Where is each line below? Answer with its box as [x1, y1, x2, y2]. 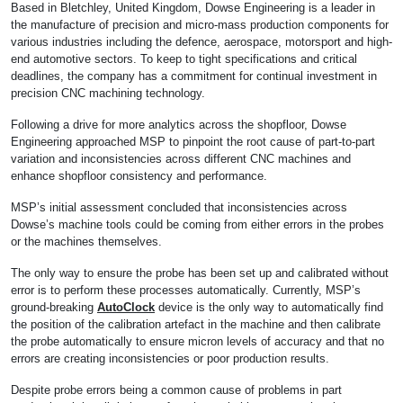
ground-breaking [11, 300, 97, 314]
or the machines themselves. [11, 235, 162, 248]
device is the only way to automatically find [155, 300, 383, 314]
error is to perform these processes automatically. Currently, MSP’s [11, 283, 361, 297]
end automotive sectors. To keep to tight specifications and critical [11, 52, 357, 66]
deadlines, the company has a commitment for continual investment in [11, 69, 377, 83]
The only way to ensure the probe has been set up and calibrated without [11, 266, 389, 280]
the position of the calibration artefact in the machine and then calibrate [11, 318, 381, 331]
